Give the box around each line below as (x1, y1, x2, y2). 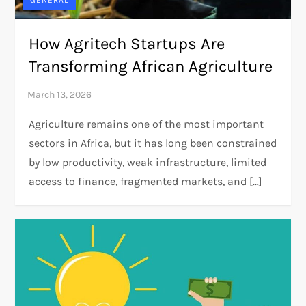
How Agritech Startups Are (29, 34, 225, 54)
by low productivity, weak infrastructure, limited (29, 156, 267, 169)
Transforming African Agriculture (29, 57, 273, 76)
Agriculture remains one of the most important (29, 117, 264, 131)
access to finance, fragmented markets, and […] (29, 175, 263, 189)
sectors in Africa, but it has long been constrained (29, 137, 277, 150)
